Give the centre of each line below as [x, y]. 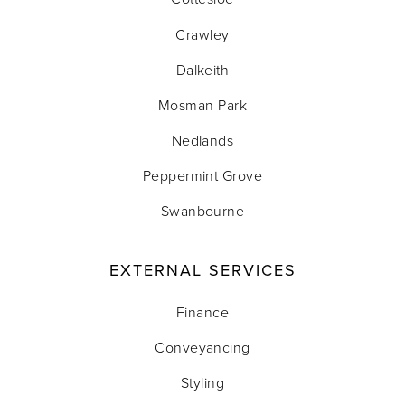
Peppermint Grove [202, 176]
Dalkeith [202, 69]
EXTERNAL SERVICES [202, 269]
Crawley [202, 34]
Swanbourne [202, 211]
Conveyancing [202, 347]
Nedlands [202, 141]
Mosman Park [202, 104]
